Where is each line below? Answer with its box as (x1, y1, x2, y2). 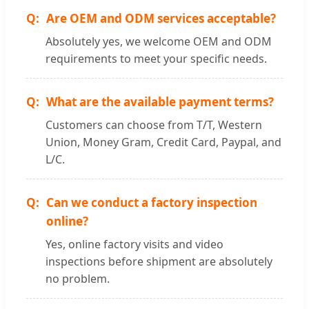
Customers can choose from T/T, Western (46, 117, 262, 133)
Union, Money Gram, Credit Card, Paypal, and (46, 134, 281, 150)
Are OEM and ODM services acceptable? (46, 10, 276, 27)
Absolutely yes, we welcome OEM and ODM (46, 34, 272, 50)
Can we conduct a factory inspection (46, 195, 257, 211)
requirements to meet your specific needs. (46, 51, 267, 67)
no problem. (46, 271, 110, 287)
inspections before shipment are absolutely (46, 254, 272, 270)
